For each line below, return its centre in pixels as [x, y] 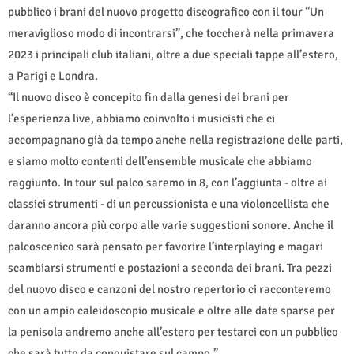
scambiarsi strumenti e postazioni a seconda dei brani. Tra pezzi [170, 267]
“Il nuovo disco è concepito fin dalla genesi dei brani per [149, 97]
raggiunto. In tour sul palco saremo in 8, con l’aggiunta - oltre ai [168, 182]
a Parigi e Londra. [54, 75]
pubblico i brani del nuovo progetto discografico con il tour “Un [166, 11]
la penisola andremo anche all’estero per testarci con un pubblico [173, 331]
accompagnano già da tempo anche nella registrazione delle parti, [175, 139]
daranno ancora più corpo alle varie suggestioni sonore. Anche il [171, 225]
